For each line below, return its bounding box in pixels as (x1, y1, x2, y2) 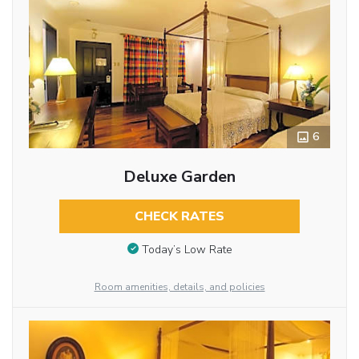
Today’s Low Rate (141, 241, 232, 257)
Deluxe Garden (123, 166, 236, 188)
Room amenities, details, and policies (94, 280, 265, 293)
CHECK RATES (134, 208, 224, 226)
